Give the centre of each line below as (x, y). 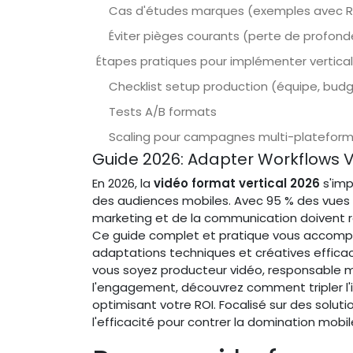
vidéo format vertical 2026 (237, 183)
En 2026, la (123, 183)
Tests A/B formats (163, 111)
